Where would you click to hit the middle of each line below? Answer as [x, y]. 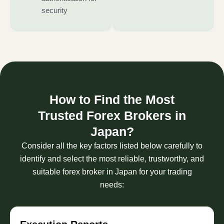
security [54, 11]
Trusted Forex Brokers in [112, 116]
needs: [112, 185]
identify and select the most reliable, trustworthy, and [112, 159]
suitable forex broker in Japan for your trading [112, 172]
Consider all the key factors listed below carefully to [112, 146]
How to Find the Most [112, 100]
